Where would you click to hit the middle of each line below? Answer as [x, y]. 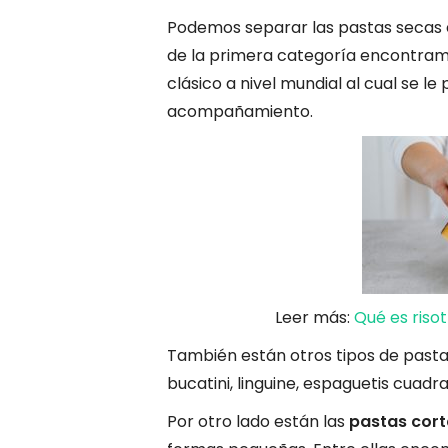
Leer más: [314, 317]
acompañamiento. [240, 111]
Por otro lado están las [258, 421]
